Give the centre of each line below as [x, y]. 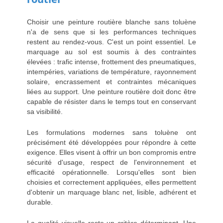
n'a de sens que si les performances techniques [111, 32]
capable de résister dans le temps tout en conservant [111, 102]
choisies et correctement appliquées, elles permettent [111, 182]
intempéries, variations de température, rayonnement [111, 72]
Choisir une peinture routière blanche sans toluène [111, 22]
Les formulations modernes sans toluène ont [111, 133]
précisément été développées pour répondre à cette [111, 143]
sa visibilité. [45, 112]
